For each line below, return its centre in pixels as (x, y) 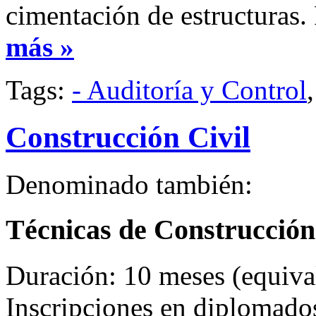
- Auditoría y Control (189, 90)
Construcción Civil (128, 137)
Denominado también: (129, 184)
